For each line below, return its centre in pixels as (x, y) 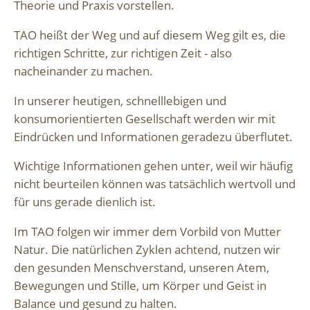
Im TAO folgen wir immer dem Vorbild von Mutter (147, 232)
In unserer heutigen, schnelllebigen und (120, 100)
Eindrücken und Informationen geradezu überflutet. (153, 136)
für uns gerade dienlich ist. (85, 202)
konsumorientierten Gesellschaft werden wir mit (145, 118)
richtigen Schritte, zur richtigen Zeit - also (123, 53)
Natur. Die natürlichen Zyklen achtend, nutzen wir (147, 250)
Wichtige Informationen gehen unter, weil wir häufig (153, 166)
